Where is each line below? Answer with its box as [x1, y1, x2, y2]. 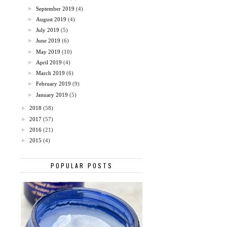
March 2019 [36, 70, 65, 77]
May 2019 [36, 48, 61, 55]
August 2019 [36, 16, 67, 22]
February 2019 [36, 81, 71, 87]
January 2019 [36, 91, 68, 98]
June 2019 [36, 37, 61, 44]
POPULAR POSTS [50, 161, 113, 170]
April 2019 [36, 59, 62, 65]
